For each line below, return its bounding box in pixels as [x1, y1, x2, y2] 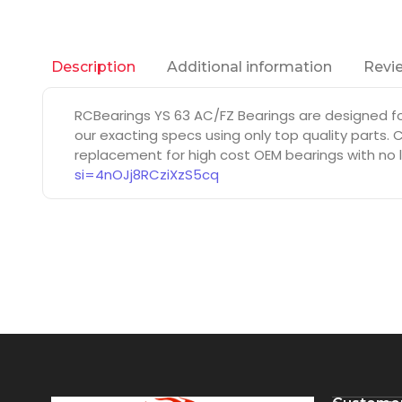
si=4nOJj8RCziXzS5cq [74, 165, 219, 184]
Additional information [167, 58, 332, 75]
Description [51, 58, 135, 76]
